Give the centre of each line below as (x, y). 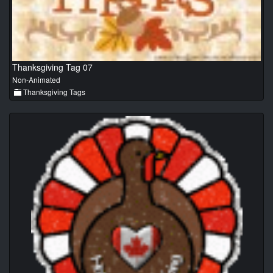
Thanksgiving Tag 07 (52, 67)
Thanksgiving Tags (53, 92)
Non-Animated (36, 80)
